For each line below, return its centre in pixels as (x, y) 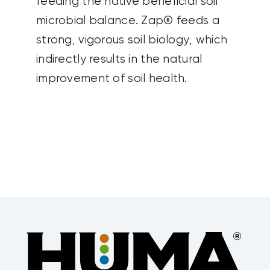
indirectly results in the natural (119, 60)
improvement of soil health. (111, 79)
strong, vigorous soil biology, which (132, 40)
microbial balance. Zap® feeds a (127, 21)
